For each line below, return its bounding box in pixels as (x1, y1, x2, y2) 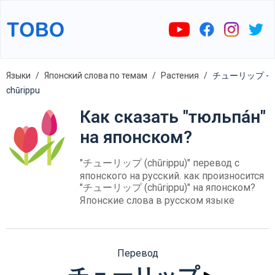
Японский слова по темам (44, 71, 147, 80)
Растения (161, 71, 199, 80)
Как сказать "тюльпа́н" (80, 107, 266, 127)
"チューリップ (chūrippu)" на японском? (80, 182, 255, 193)
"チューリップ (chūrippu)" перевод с (80, 157, 239, 169)
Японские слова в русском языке (80, 195, 234, 206)
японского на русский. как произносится (80, 170, 264, 182)
